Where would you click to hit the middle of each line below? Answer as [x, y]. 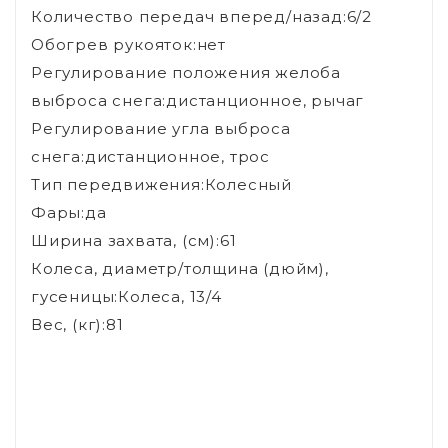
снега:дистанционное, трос [150, 156]
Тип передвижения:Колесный [161, 184]
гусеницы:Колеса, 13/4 [126, 296]
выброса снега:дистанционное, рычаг [198, 100]
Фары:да [69, 212]
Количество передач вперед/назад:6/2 [201, 16]
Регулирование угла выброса [161, 128]
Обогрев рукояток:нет [128, 44]
